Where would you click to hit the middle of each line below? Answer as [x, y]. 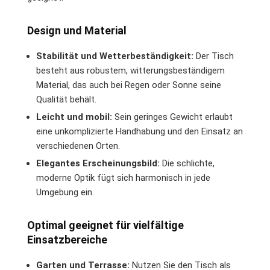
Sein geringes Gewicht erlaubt [172, 117]
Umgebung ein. [65, 192]
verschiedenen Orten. [78, 146]
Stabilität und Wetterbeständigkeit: [115, 56]
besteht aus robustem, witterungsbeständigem [130, 70]
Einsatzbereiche [67, 239]
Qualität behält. [66, 99]
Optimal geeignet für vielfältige [105, 225]
